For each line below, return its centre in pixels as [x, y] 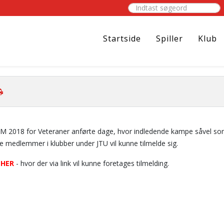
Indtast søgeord [153, 7]
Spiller [169, 38]
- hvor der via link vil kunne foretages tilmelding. [91, 163]
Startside [122, 38]
